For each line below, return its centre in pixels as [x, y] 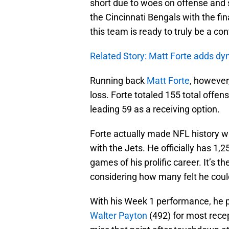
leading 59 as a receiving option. [155, 109]
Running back [118, 81]
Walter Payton [119, 216]
